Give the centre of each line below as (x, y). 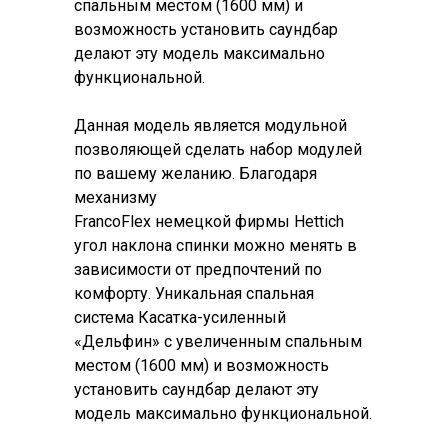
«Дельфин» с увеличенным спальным (218, 341)
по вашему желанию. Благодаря (195, 173)
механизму (115, 197)
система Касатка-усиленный (180, 317)
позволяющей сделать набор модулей (218, 149)
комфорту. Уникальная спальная (194, 293)
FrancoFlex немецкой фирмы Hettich (209, 221)
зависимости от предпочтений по (198, 269)
